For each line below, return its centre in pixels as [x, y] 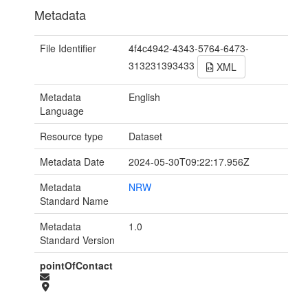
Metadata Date [72, 162]
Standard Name [74, 201]
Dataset [146, 136]
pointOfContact [76, 266]
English [145, 97]
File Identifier [68, 48]
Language [62, 111]
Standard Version [77, 240]
